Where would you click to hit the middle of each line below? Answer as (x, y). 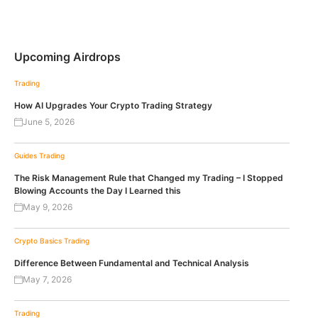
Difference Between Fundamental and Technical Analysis (132, 263)
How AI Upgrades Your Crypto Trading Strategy (113, 105)
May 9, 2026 (48, 207)
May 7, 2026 (47, 279)
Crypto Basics (38, 240)
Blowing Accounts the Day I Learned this (98, 190)
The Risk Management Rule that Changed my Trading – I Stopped (149, 177)
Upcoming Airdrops (67, 56)
